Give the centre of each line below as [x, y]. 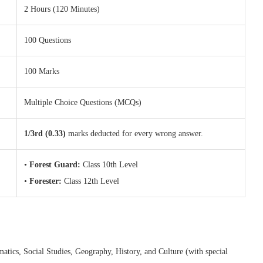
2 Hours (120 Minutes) [62, 9]
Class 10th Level [109, 165]
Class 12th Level [90, 181]
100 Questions [48, 40]
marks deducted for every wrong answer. [134, 134]
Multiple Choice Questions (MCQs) [83, 102]
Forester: [45, 181]
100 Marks [42, 71]
